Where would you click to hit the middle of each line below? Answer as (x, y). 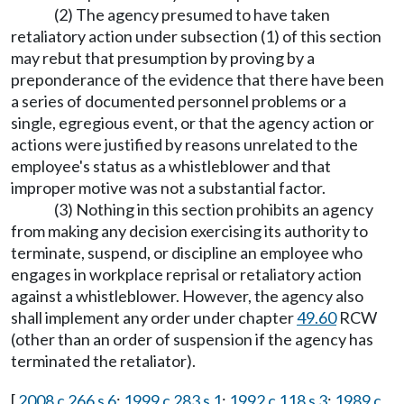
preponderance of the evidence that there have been (197, 79)
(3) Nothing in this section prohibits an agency (214, 209)
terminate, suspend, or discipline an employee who (187, 252)
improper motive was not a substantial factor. (168, 188)
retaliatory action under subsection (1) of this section (196, 36)
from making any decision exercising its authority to (189, 231)
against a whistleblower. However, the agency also (187, 296)
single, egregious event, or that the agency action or (193, 123)
